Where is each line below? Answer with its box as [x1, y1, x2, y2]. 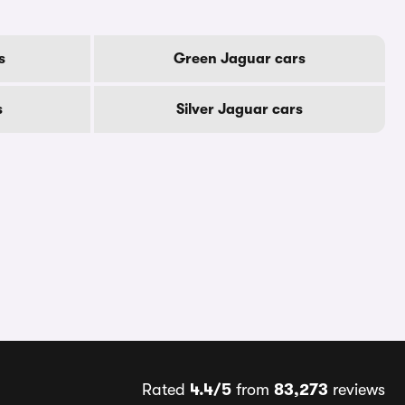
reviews [327, 381, 385, 399]
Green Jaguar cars [174, 51, 306, 67]
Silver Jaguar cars [176, 101, 303, 118]
